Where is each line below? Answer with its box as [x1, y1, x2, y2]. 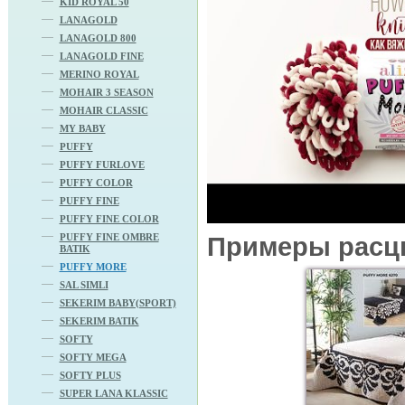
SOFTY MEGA [59, 351, 127, 363]
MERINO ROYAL [59, 68, 139, 80]
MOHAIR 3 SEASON [59, 86, 154, 98]
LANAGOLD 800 [59, 32, 137, 43]
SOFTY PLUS [59, 369, 121, 381]
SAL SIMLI [59, 278, 108, 290]
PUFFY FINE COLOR [59, 212, 159, 224]
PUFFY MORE [59, 260, 127, 272]
